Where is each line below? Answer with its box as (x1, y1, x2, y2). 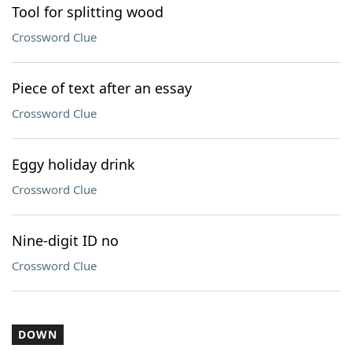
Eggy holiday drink (12, 155, 135, 174)
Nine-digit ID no (12, 231, 119, 250)
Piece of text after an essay (12, 79, 192, 97)
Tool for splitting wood (12, 2, 163, 21)
